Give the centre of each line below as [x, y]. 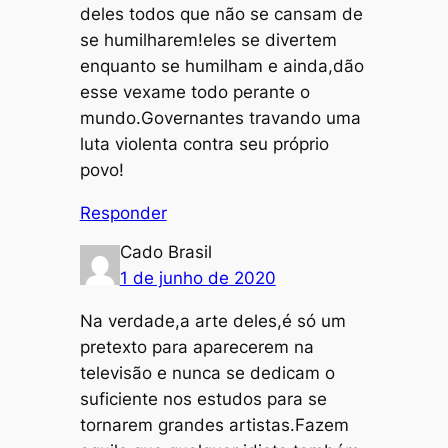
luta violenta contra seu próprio [204, 144]
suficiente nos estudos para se [203, 399]
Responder [123, 212]
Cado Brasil [165, 252]
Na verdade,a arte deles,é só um [212, 321]
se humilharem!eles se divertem [208, 40]
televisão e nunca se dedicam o [207, 373]
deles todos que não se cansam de [221, 14]
